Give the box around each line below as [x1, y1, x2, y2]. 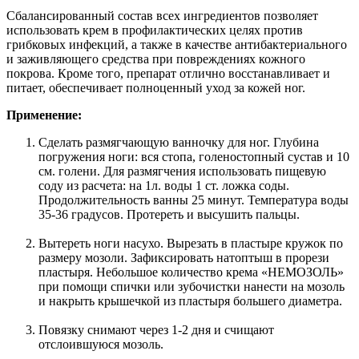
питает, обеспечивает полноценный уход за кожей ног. [6, 80, 305, 95]
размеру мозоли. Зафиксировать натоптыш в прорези [38, 250, 329, 264]
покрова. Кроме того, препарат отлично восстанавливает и [6, 66, 330, 80]
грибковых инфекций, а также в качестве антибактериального [6, 37, 347, 51]
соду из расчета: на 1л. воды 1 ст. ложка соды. [38, 178, 289, 192]
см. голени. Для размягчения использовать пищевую [38, 163, 326, 178]
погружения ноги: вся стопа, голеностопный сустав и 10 [38, 149, 349, 163]
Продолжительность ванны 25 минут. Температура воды [38, 192, 349, 207]
